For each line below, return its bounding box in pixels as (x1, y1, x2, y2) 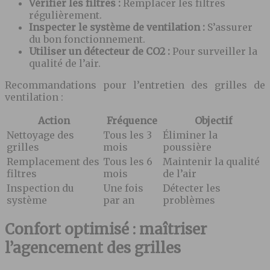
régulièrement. (29, 9, 102, 22)
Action (37, 115, 70, 127)
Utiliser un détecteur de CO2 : (29, 45, 172, 58)
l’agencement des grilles (5, 239, 181, 258)
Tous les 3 (103, 129, 152, 142)
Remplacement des (7, 155, 99, 168)
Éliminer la (163, 129, 218, 142)
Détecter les (163, 182, 221, 195)
